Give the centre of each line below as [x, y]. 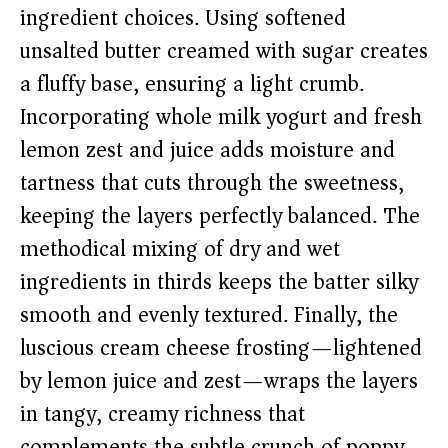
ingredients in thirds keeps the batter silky [219, 282]
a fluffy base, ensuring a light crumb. [192, 84]
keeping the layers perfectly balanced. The [220, 216]
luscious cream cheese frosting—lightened [221, 348]
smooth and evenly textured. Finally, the [209, 315]
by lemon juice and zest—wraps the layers [219, 381]
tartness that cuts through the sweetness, [212, 183]
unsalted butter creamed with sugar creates [224, 51]
